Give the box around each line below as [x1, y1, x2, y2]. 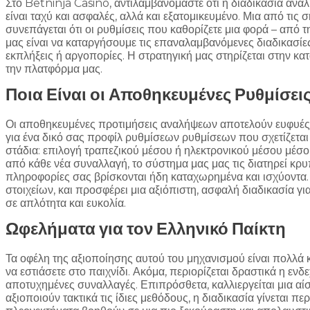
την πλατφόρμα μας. [6, 62, 102, 76]
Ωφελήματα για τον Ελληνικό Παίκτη [6, 217, 286, 241]
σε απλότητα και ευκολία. [6, 197, 126, 210]
